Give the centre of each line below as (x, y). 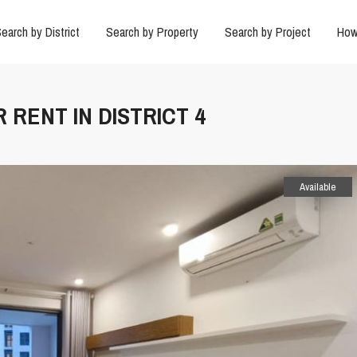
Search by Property (152, 32)
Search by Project (267, 32)
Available (318, 187)
